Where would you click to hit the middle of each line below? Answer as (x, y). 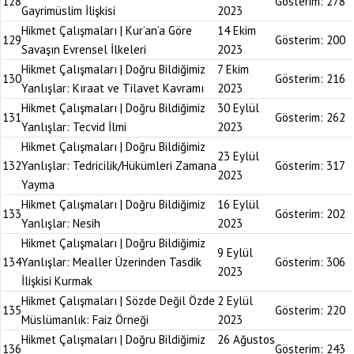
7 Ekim (233, 69)
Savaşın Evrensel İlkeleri (84, 49)
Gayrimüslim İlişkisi (68, 11)
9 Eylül (235, 252)
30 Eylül (238, 108)
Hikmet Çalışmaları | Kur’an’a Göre (107, 30)
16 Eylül (238, 204)
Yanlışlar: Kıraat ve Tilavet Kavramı (113, 88)
